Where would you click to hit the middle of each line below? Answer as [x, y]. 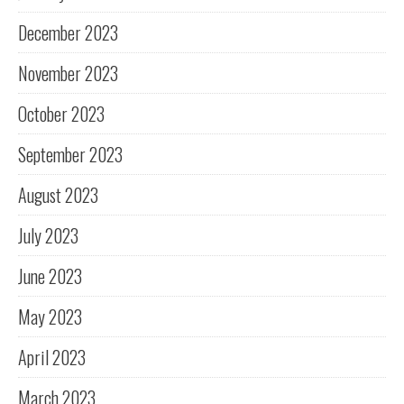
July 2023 [48, 236]
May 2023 [50, 317]
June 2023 [50, 276]
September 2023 [70, 155]
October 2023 [61, 114]
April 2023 [52, 358]
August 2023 [58, 195]
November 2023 [68, 73]
